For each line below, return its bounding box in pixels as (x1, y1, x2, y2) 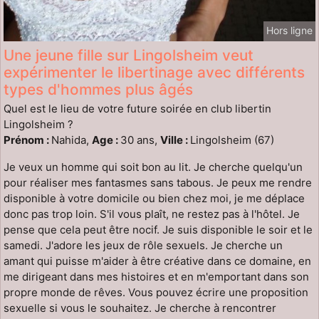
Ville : (160, 133, 190, 147)
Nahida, (51, 133, 92, 147)
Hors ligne (266, 24, 313, 37)
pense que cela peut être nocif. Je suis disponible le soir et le (4, 223, 313, 237)
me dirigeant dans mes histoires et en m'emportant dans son (4, 270, 309, 284)
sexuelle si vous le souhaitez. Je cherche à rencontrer (4, 301, 276, 315)
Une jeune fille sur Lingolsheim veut (4, 46, 253, 65)
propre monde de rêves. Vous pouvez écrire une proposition (4, 286, 308, 300)
